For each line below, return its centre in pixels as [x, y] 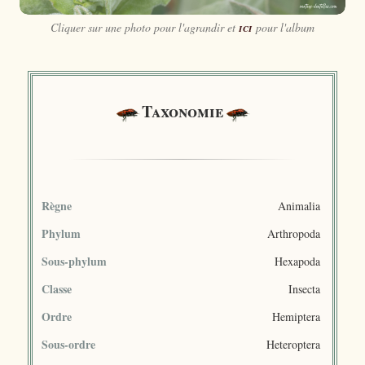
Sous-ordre [68, 344]
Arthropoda [294, 233]
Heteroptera [293, 344]
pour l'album [284, 28]
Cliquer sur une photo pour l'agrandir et [145, 28]
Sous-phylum [74, 261]
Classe [57, 288]
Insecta [304, 288]
